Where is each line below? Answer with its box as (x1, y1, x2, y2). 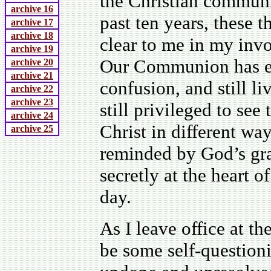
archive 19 (11, 44, 53, 54)
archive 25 (11, 123, 53, 134)
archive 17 (11, 17, 53, 27)
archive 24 (11, 110, 53, 120)
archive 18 (11, 30, 53, 41)
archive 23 (11, 97, 53, 107)
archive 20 (11, 57, 53, 67)
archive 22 (11, 83, 53, 94)
